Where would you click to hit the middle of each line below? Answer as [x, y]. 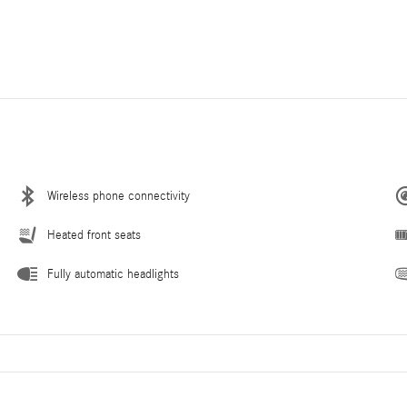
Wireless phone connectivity [119, 197]
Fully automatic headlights [113, 275]
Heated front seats [94, 236]
